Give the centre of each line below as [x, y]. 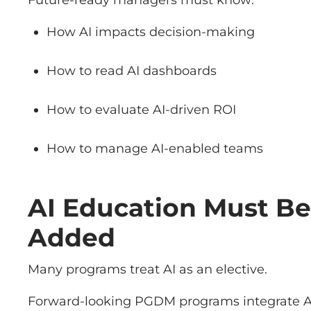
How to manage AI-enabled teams [155, 149]
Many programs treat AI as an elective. [148, 270]
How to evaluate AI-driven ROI [141, 110]
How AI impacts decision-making [151, 32]
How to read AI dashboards [132, 71]
